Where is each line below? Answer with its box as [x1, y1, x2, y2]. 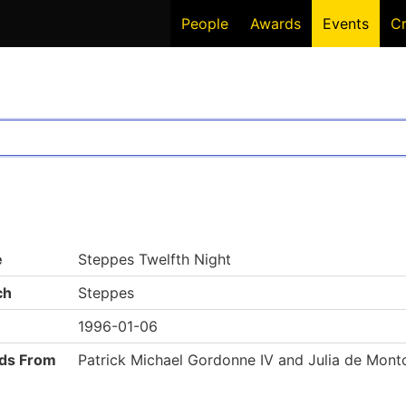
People [181, 14, 228, 33]
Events [323, 14, 369, 33]
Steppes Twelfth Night [78, 250, 231, 268]
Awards [250, 14, 301, 33]
